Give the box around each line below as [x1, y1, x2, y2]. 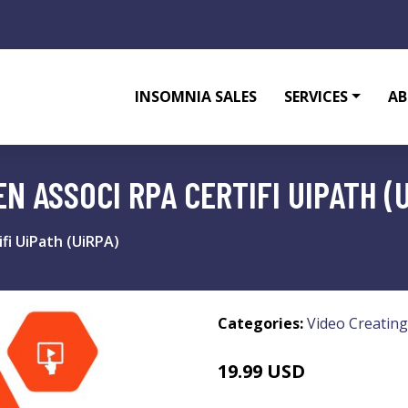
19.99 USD [218, 359, 305, 383]
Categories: [218, 313, 303, 333]
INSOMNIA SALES [135, 87, 258, 107]
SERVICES [284, 87, 349, 107]
